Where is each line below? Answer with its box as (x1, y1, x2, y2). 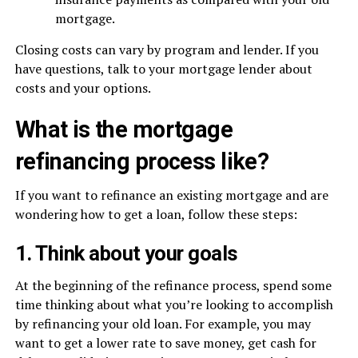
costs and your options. (14, 79, 151, 97)
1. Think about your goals (14, 241, 238, 265)
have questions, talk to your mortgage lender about (14, 60, 312, 78)
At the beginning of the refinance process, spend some (14, 276, 332, 294)
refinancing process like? (14, 148, 269, 175)
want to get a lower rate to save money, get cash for (14, 334, 316, 352)
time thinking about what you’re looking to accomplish (14, 296, 333, 313)
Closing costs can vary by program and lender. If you (14, 41, 319, 58)
